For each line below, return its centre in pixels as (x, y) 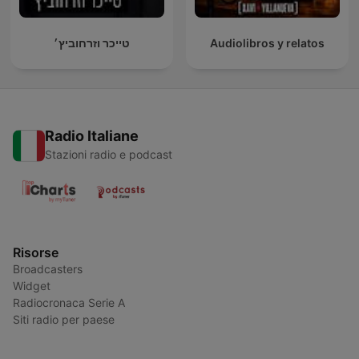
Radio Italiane (92, 136)
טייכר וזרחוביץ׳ (92, 43)
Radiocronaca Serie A (69, 303)
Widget (32, 286)
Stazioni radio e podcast (109, 155)
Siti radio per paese (64, 320)
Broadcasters (48, 269)
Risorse (36, 253)
